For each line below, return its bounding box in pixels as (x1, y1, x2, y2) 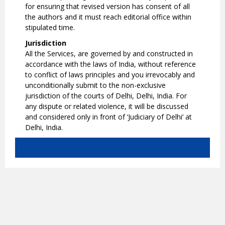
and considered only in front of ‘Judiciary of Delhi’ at (25, 112, 192, 122)
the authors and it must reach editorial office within (25, 12, 191, 22)
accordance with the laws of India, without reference (25, 59, 196, 69)
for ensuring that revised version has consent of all (25, 2, 190, 12)
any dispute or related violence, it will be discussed (25, 101, 188, 111)
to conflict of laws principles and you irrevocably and (25, 70, 195, 80)
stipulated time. (25, 23, 75, 33)
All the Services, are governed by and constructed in (25, 49, 193, 59)
